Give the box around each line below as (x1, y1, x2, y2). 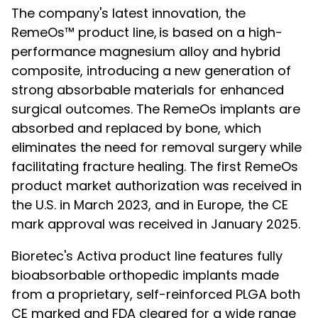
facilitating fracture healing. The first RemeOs (11, 158, 298, 175)
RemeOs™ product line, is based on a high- (11, 23, 283, 41)
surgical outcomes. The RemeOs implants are (11, 100, 300, 118)
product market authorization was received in (11, 177, 302, 194)
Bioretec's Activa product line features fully (11, 247, 283, 265)
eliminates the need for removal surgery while (11, 138, 302, 156)
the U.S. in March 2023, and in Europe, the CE (11, 196, 288, 214)
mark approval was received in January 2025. (11, 215, 300, 233)
